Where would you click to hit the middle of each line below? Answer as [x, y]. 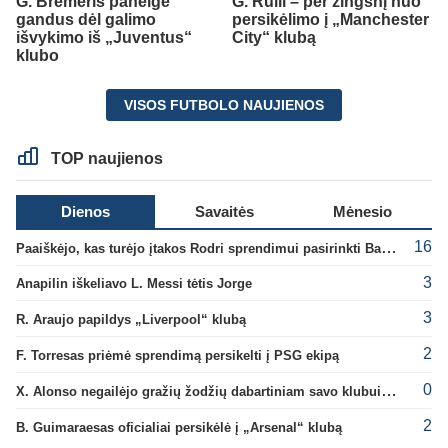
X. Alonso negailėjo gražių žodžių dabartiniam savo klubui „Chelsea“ [389, 390]
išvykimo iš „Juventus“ [104, 37]
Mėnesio [363, 211]
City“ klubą [274, 37]
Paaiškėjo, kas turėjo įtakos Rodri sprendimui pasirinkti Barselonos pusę [389, 247]
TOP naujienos [105, 158]
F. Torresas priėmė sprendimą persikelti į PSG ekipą [177, 356]
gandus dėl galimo [86, 19]
